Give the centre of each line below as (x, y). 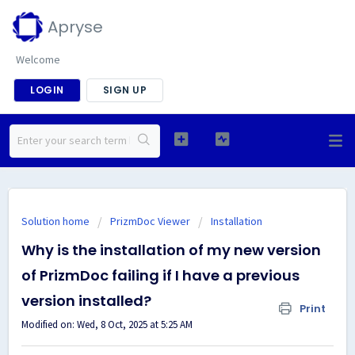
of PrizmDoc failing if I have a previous (160, 275)
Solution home (57, 221)
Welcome (38, 59)
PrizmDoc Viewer (150, 221)
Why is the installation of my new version (171, 250)
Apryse (75, 27)
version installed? (86, 301)
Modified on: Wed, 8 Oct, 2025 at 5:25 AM (107, 324)
